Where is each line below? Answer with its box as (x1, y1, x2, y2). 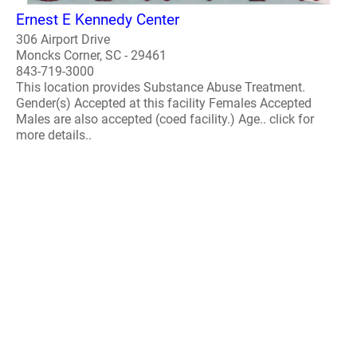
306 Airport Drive (16, 31, 110, 47)
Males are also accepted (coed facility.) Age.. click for (16, 111, 314, 127)
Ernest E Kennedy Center (16, 10, 179, 29)
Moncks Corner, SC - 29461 (16, 47, 167, 63)
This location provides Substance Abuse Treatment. (16, 79, 305, 95)
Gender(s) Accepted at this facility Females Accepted (16, 95, 312, 111)
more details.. (16, 127, 92, 143)
